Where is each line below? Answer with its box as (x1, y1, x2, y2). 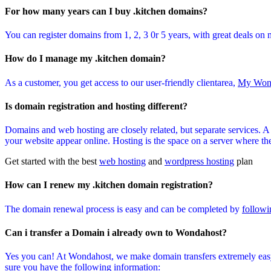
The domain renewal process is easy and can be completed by (5, 203, 242, 214)
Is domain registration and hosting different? (5, 100, 188, 111)
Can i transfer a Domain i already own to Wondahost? (5, 227, 227, 238)
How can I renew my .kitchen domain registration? (5, 180, 213, 191)
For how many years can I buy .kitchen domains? (5, 5, 207, 16)
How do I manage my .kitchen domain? (5, 53, 166, 64)
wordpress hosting (165, 156, 234, 167)
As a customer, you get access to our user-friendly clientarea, (5, 77, 238, 88)
